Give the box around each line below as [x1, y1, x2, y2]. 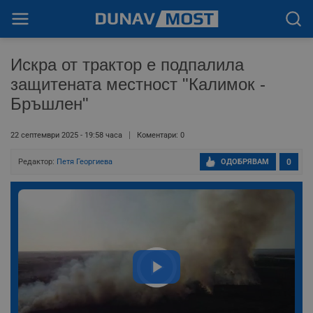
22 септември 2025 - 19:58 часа [10, 131, 122, 140]
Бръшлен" [10, 94, 89, 113]
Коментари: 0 [137, 131, 184, 140]
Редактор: [18, 157, 57, 166]
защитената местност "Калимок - [10, 75, 265, 94]
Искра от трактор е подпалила [10, 55, 244, 74]
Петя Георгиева [57, 157, 112, 166]
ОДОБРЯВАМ [221, 157, 269, 166]
